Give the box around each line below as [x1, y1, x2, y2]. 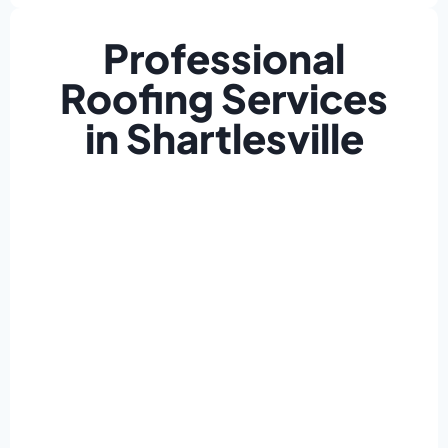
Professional [103, 32, 345, 84]
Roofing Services [60, 72, 388, 124]
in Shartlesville [84, 112, 364, 164]
